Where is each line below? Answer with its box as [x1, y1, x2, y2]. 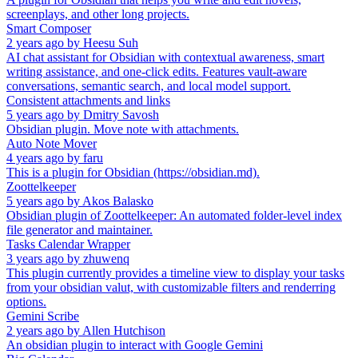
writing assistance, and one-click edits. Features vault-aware [6, 64, 307, 78]
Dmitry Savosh [83, 107, 159, 121]
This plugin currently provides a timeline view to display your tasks [6, 265, 344, 280]
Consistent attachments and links [6, 93, 170, 107]
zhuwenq [83, 251, 129, 265]
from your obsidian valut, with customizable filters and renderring [6, 280, 336, 294]
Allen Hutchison [82, 323, 165, 337]
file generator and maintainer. [6, 222, 153, 237]
